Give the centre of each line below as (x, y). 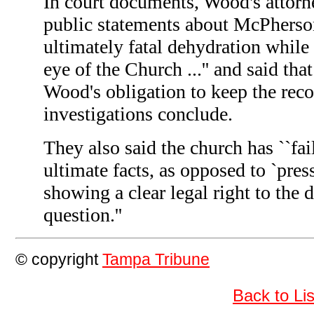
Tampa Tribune (156, 260)
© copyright (59, 260)
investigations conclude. (138, 114)
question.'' (83, 215)
